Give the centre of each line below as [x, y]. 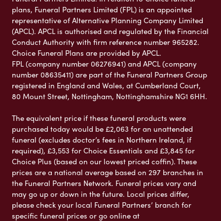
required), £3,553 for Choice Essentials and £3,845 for [103, 151]
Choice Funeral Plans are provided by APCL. [87, 53]
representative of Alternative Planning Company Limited [108, 20]
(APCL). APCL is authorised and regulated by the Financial [110, 31]
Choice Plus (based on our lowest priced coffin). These [104, 162]
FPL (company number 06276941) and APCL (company [104, 64]
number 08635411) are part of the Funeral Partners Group [110, 75]
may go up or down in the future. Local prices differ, [101, 194]
